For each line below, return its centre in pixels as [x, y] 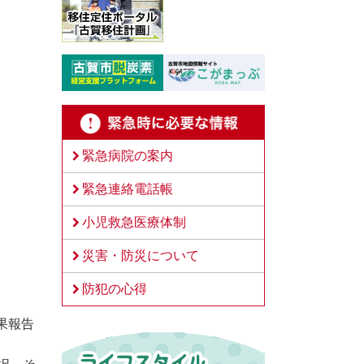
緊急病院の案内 [128, 155]
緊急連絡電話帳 [128, 188]
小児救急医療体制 [134, 222]
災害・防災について [141, 255]
